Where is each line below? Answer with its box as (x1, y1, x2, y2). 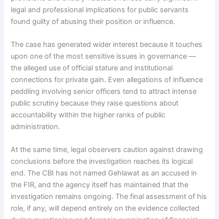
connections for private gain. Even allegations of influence (11, 75, 203, 85)
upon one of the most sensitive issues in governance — (11, 52, 197, 61)
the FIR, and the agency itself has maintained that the (11, 180, 189, 190)
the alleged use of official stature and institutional (11, 64, 173, 73)
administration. (11, 122, 61, 131)
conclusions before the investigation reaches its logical (11, 157, 193, 166)
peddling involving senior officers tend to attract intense (11, 87, 197, 96)
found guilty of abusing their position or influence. (11, 17, 175, 26)
